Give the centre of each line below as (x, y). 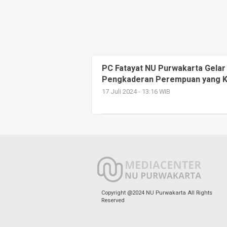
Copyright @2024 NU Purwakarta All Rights (157, 193)
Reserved (113, 200)
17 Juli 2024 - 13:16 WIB (136, 91)
